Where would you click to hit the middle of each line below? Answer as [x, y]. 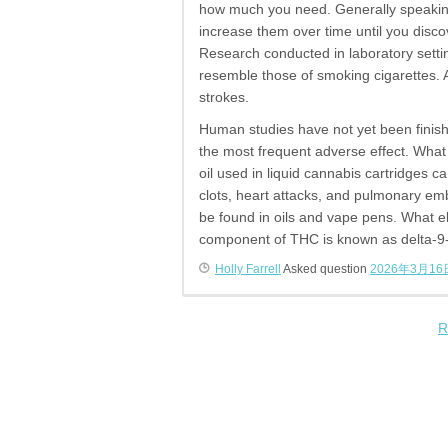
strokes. [224, 96]
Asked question [325, 268]
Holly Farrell [248, 268]
